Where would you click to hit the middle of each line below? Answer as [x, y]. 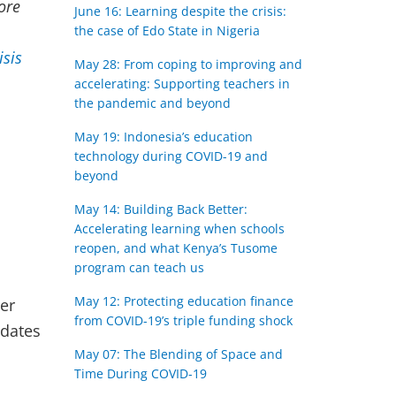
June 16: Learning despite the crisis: [180, 11]
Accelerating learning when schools [179, 228]
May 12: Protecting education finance [183, 301]
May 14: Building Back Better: [160, 209]
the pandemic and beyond [152, 103]
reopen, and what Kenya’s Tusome [175, 248]
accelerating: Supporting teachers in [182, 84]
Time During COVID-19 [140, 373]
